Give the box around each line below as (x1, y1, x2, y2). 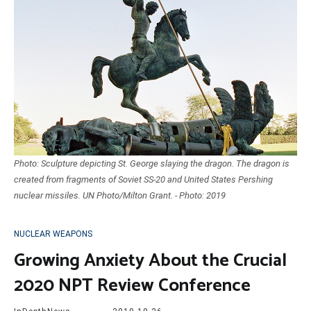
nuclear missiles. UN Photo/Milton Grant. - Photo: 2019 (14, 190, 226, 201)
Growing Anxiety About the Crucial (14, 245, 287, 276)
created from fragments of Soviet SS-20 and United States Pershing (14, 174, 273, 185)
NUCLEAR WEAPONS (14, 228, 92, 239)
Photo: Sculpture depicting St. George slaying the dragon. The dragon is (14, 158, 289, 169)
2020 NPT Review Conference (14, 270, 251, 301)
